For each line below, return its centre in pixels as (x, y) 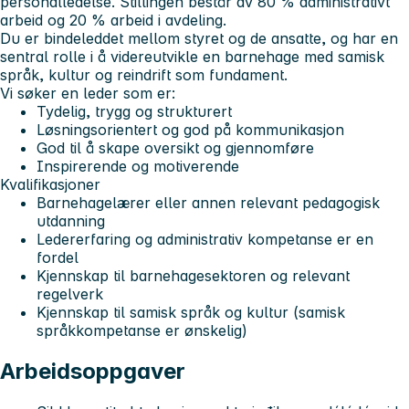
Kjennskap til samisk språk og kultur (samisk (191, 313)
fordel (58, 258)
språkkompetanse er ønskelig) (142, 331)
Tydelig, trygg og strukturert (134, 112)
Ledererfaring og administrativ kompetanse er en (205, 240)
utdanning (71, 221)
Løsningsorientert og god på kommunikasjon (190, 130)
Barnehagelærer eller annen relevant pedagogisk (208, 203)
